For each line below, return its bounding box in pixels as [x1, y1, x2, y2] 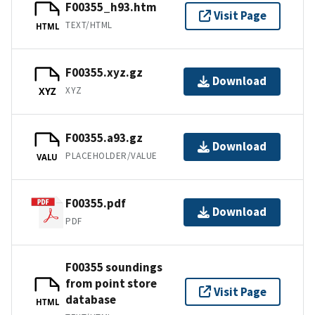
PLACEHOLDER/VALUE [65, 150, 157, 162]
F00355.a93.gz [65, 130, 143, 146]
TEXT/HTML [65, 19, 112, 32]
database [65, 291, 116, 307]
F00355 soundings [65, 259, 162, 275]
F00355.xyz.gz [65, 65, 143, 81]
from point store [65, 275, 157, 291]
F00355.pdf [65, 195, 126, 212]
